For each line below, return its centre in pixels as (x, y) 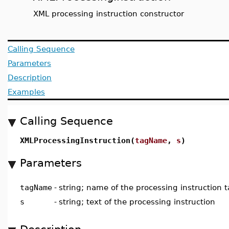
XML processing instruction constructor (109, 14)
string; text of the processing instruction (137, 202)
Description (30, 77)
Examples (26, 92)
